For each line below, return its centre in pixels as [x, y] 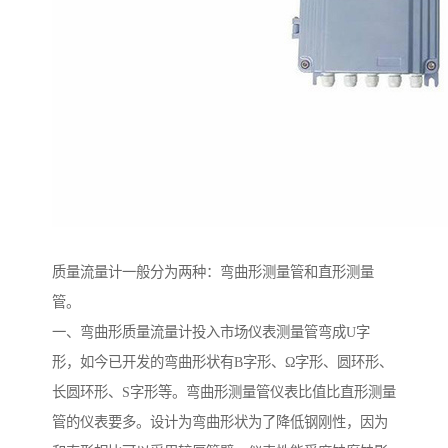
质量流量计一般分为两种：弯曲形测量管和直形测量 [213, 272]
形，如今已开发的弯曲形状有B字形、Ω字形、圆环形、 [222, 362]
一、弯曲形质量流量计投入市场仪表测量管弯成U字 [211, 332]
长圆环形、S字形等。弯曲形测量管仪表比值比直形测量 [224, 392]
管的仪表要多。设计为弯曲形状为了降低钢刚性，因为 [220, 422]
